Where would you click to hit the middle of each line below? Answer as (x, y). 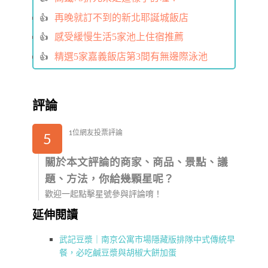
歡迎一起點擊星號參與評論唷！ (103, 194)
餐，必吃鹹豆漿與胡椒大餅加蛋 (118, 252)
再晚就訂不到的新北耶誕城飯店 (121, 17)
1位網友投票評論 (95, 133)
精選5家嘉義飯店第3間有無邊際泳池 (131, 57)
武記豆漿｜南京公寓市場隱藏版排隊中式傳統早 (147, 239)
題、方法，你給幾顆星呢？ (109, 179)
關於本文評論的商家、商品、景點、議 (136, 162)
